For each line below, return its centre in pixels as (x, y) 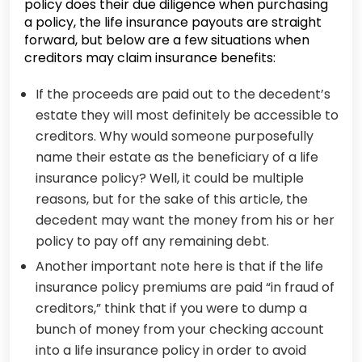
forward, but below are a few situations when (167, 40)
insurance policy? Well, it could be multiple (170, 178)
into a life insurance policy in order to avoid (171, 350)
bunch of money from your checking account (180, 329)
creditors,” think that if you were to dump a (171, 308)
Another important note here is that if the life (179, 266)
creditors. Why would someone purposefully (175, 136)
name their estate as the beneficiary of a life (177, 157)
